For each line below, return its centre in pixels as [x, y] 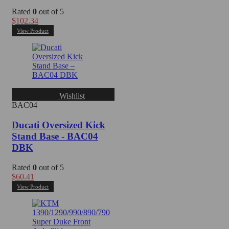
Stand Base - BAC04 [55, 136]
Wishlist [72, 96]
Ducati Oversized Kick [59, 125]
